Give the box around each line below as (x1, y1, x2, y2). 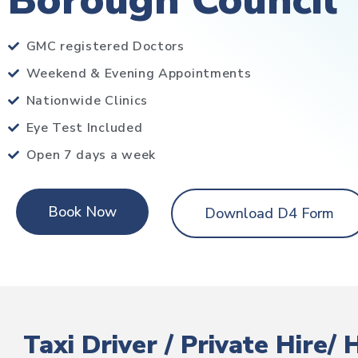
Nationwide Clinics (26, 92, 149, 109)
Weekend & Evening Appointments (26, 65, 252, 82)
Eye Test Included (26, 119, 143, 137)
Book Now (48, 202, 117, 221)
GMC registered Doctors (26, 38, 185, 55)
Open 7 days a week (26, 146, 157, 164)
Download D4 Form (205, 204, 335, 223)
